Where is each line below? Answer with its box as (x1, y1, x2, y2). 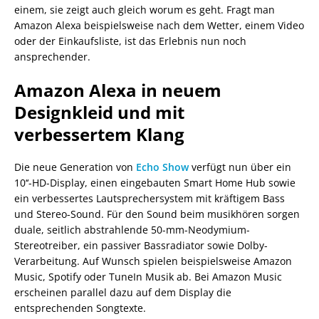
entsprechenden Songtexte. (14, 300, 146, 315)
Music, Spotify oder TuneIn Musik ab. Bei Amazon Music (14, 269, 282, 283)
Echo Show (136, 159, 189, 174)
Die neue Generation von (14, 159, 136, 174)
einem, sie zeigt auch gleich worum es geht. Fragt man (14, 2, 275, 16)
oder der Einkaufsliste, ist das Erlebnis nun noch (14, 33, 246, 48)
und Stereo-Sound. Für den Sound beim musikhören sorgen (14, 206, 300, 221)
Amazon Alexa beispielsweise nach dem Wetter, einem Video (14, 18, 304, 32)
